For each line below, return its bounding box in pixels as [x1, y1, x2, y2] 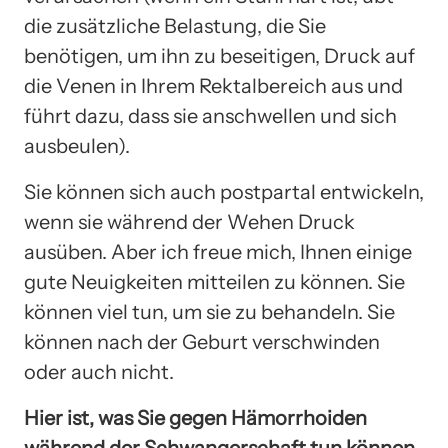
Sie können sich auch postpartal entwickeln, [24, 179, 424, 204]
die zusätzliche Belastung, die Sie [24, 13, 326, 38]
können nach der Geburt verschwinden [24, 329, 380, 354]
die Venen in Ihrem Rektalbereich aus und [24, 73, 403, 98]
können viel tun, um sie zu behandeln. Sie [24, 299, 395, 324]
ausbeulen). [24, 133, 130, 158]
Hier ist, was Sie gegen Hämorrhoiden [24, 405, 367, 430]
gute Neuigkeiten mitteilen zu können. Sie [24, 269, 405, 294]
